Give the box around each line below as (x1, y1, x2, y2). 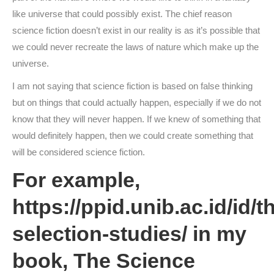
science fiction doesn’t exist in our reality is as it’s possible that (12, 25, 260, 35)
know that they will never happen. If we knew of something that (12, 114, 261, 124)
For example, (12, 168, 140, 191)
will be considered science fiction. (12, 147, 145, 157)
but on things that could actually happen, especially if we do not (12, 97, 261, 108)
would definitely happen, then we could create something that (12, 130, 253, 141)
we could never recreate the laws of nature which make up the (12, 42, 259, 52)
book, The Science (12, 249, 195, 272)
